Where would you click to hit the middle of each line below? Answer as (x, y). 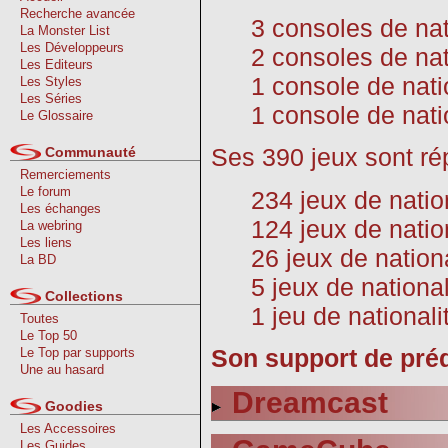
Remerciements (65, 174)
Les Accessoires (68, 428)
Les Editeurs (56, 64)
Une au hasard (62, 369)
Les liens (46, 242)
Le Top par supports (77, 352)
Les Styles (51, 81)
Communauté (90, 152)
